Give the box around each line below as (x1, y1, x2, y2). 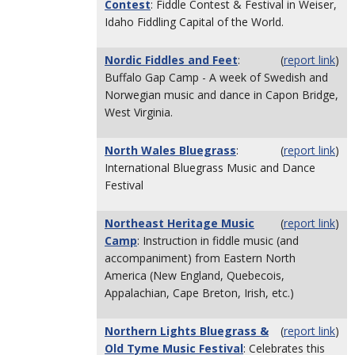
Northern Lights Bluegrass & (105, 323, 269, 338)
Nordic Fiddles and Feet (105, 52, 238, 67)
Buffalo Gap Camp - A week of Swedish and (105, 70, 328, 85)
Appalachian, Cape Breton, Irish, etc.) (105, 285, 294, 300)
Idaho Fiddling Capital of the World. (105, 14, 284, 29)
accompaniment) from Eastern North (105, 250, 296, 265)
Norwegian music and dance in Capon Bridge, (105, 87, 338, 102)
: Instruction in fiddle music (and (137, 233, 299, 248)
